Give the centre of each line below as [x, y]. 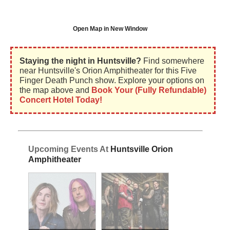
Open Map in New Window [110, 29]
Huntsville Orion [142, 149]
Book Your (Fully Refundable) [149, 90]
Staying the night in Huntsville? [80, 61]
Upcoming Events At [69, 149]
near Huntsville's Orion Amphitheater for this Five [108, 71]
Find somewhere [173, 61]
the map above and [55, 90]
